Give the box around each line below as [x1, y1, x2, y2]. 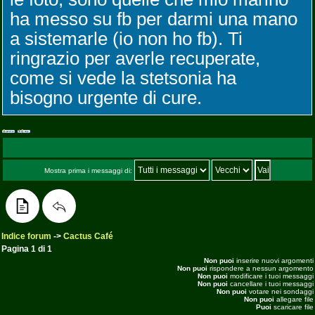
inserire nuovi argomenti [234, 257, 314, 264]
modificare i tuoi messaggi [228, 272, 314, 280]
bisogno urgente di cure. [10, 87, 202, 108]
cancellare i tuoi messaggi [228, 280, 314, 288]
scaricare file [271, 303, 314, 311]
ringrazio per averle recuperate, [10, 48, 260, 69]
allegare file [274, 295, 314, 303]
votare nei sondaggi [247, 288, 314, 295]
